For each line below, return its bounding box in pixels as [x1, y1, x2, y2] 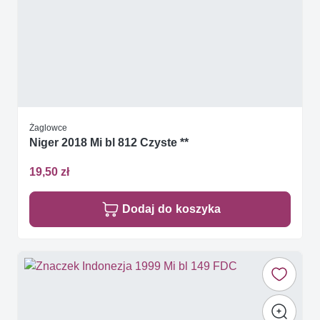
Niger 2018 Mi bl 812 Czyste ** [29, 136, 189, 150]
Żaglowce [29, 121, 67, 133]
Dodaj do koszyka [122, 202, 221, 216]
